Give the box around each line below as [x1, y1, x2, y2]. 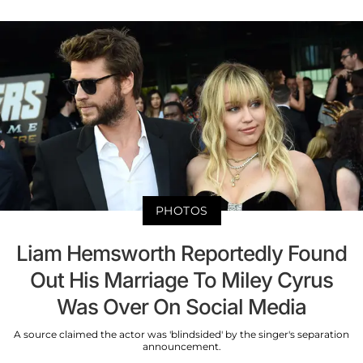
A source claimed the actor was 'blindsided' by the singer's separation [14, 328, 349, 341]
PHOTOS [155, 203, 208, 219]
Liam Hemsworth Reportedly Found [16, 241, 347, 267]
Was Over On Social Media [57, 294, 306, 320]
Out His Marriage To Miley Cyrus [30, 267, 333, 293]
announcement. [142, 340, 221, 353]
